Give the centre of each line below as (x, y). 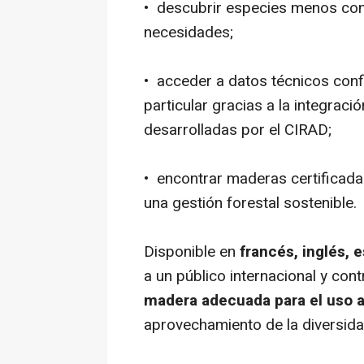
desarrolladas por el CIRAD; (238, 130)
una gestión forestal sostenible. (250, 203)
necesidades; (188, 32)
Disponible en (192, 251)
